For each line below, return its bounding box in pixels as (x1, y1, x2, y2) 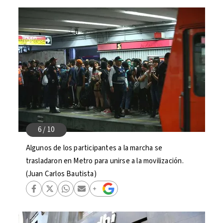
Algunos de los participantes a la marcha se (25, 143, 163, 153)
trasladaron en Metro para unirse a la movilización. (25, 156, 184, 166)
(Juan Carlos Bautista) (25, 169, 97, 179)
